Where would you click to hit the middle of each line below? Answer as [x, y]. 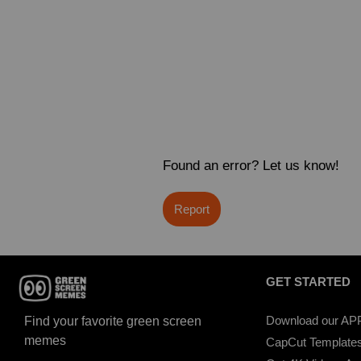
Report [191, 209]
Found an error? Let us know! [251, 165]
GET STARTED [308, 281]
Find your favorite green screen [113, 322]
